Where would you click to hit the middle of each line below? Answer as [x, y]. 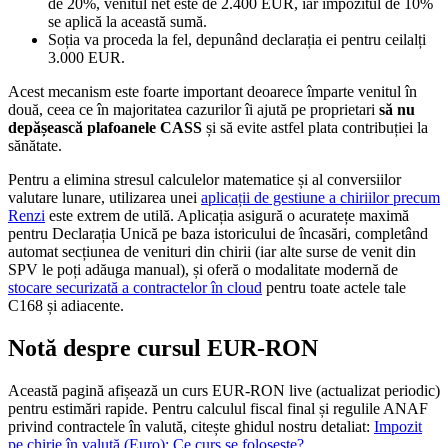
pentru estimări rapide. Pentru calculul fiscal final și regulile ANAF [218, 408]
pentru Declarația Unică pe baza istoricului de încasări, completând [218, 233]
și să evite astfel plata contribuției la [315, 127]
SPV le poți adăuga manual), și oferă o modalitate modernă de [203, 269]
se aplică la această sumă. [127, 21]
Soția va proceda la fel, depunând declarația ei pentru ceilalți [237, 39]
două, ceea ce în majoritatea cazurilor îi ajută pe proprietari [193, 109]
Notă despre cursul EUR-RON [163, 347]
